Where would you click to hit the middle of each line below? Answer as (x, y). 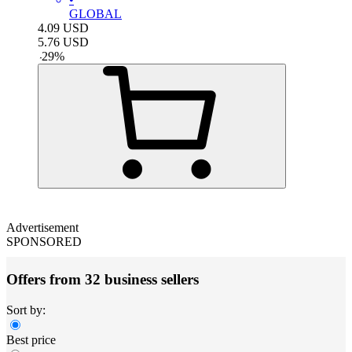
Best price (31, 340)
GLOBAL (95, 13)
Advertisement (42, 227)
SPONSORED (44, 241)
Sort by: (26, 310)
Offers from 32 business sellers (103, 280)
